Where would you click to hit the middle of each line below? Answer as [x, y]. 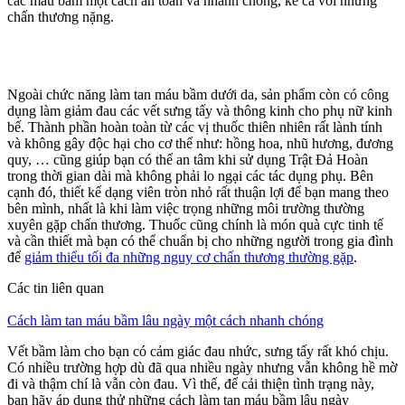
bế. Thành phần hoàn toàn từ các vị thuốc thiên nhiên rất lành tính [195, 127]
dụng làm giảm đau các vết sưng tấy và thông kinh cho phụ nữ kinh [200, 110]
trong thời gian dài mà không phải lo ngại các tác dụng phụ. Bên [190, 175]
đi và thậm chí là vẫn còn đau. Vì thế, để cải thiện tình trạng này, [191, 383]
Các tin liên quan [56, 287]
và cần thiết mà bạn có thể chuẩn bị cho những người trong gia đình [200, 240]
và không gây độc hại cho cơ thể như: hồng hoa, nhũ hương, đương [200, 143]
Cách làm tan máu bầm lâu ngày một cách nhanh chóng [165, 320]
